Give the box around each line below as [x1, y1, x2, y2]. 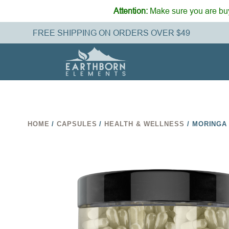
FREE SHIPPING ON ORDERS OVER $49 [32, 28, 190, 37]
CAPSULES [57, 120, 97, 128]
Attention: [113, 6, 148, 15]
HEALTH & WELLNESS [104, 120, 185, 128]
